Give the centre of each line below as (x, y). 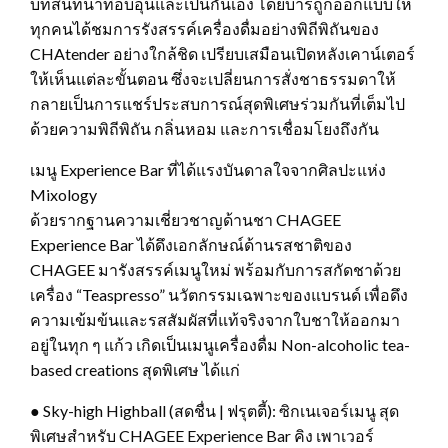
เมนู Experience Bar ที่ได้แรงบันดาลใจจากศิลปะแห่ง (208, 170)
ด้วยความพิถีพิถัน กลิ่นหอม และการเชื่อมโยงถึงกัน (204, 129)
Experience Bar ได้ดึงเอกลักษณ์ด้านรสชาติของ (191, 245)
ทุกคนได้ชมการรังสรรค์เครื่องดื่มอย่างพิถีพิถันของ (204, 29)
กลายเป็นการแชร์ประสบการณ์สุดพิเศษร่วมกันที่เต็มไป (217, 104)
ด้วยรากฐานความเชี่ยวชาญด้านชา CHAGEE (185, 220)
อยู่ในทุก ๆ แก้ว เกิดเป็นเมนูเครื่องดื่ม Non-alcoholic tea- (220, 345)
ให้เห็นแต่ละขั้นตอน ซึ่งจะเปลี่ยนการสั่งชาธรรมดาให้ (213, 79)
